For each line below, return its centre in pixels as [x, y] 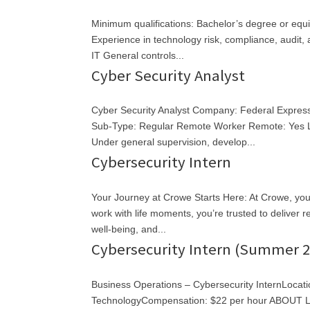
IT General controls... [138, 55]
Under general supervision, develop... [173, 142]
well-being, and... [129, 229]
